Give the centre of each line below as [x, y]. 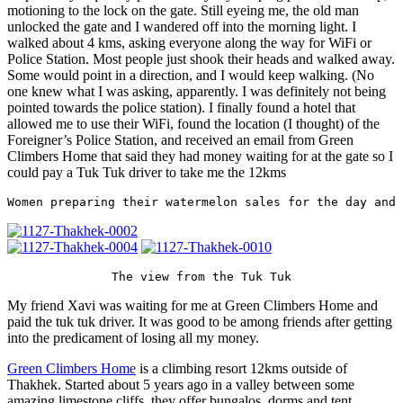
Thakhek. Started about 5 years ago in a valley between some [181, 385]
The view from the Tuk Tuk [201, 277]
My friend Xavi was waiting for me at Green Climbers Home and [193, 306]
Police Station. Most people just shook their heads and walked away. [201, 59]
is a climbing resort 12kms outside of [242, 369]
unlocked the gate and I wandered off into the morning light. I [182, 27]
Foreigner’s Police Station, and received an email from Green [180, 140]
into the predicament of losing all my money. [133, 338]
